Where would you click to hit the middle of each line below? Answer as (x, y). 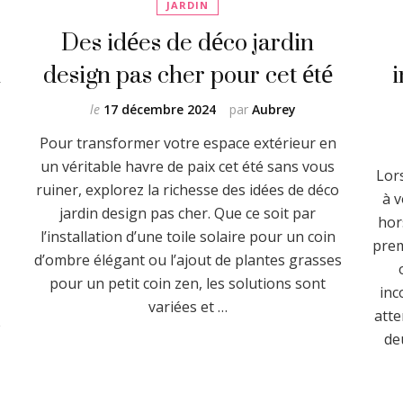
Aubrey (274, 109)
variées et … (188, 306)
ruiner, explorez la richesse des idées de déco (188, 189)
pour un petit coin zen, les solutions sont (188, 283)
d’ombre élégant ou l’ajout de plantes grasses (188, 260)
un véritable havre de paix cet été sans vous (188, 166)
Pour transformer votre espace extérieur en (188, 143)
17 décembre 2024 (160, 109)
